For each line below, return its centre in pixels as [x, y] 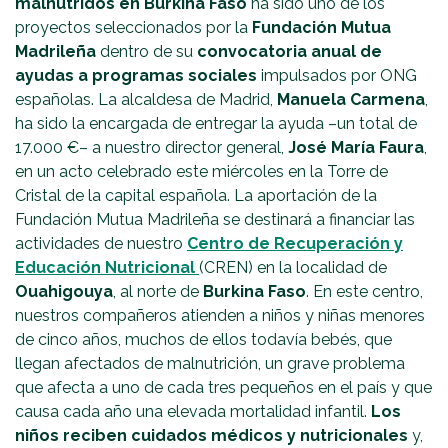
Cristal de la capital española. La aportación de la [196, 196]
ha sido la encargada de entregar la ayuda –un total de [216, 124]
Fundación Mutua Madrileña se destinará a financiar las [215, 220]
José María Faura [356, 148]
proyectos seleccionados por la [133, 28]
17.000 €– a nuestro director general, [151, 148]
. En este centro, [364, 292]
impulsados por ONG [337, 76]
